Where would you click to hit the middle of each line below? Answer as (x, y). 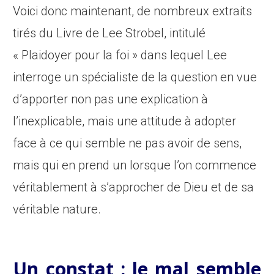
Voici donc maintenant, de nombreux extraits (133, 11)
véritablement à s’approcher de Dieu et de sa (134, 187)
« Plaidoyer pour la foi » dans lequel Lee (120, 55)
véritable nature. (57, 209)
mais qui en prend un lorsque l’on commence (135, 165)
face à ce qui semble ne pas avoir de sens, (128, 143)
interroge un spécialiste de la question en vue (135, 77)
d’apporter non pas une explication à (111, 99)
